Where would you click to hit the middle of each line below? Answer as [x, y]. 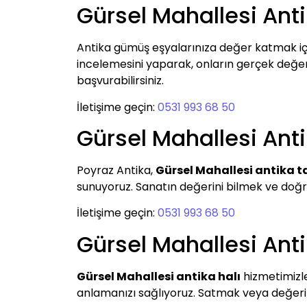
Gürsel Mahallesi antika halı [159, 276]
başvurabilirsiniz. [120, 81]
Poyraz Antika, [116, 171]
